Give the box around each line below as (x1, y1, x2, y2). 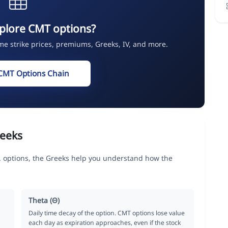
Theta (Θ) (28, 195, 60, 205)
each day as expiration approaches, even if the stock (28, 218, 182, 227)
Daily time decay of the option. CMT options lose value (28, 208, 185, 217)
